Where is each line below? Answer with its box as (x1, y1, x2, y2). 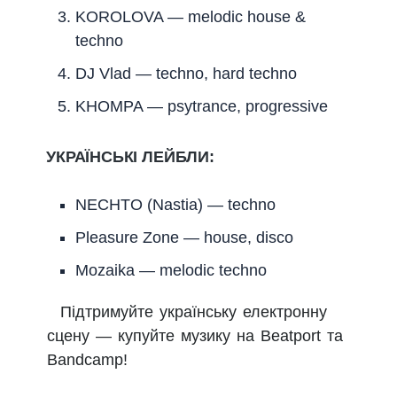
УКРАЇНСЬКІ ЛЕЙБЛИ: (46, 147, 214, 166)
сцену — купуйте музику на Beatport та (47, 326, 343, 345)
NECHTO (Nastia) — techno (75, 195, 276, 214)
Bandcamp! (47, 350, 128, 369)
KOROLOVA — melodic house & (75, 7, 306, 26)
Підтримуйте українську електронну (60, 302, 327, 321)
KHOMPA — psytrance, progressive (75, 97, 328, 115)
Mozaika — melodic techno (75, 261, 267, 279)
